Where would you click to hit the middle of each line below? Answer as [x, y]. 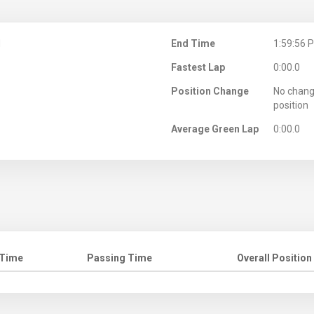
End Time [193, 43]
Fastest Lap [198, 67]
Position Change [210, 91]
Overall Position [274, 258]
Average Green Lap [215, 129]
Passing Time [120, 258]
